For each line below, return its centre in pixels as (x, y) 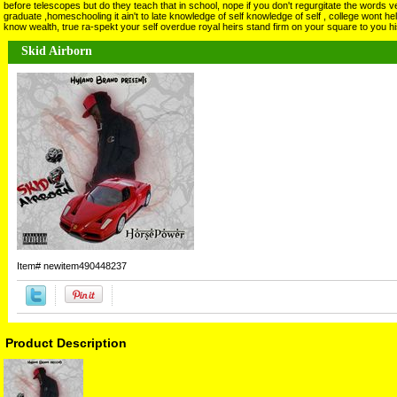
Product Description (66, 343)
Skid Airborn (57, 51)
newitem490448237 (85, 266)
